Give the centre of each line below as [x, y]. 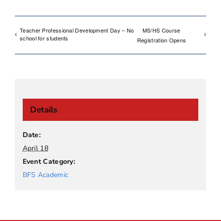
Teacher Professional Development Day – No [77, 30]
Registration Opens [162, 40]
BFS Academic [45, 175]
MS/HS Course [161, 30]
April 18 [35, 148]
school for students [44, 38]
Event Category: [49, 161]
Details [43, 110]
